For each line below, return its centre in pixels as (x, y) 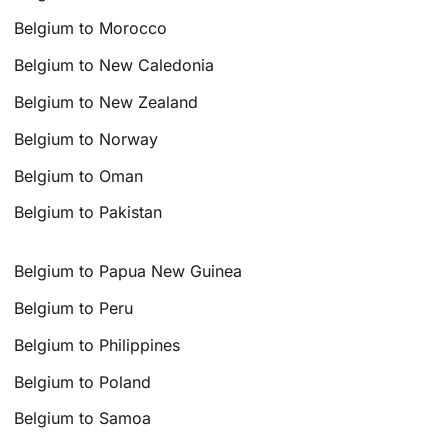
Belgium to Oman (79, 175)
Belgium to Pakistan (88, 212)
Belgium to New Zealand (106, 101)
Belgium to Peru (74, 307)
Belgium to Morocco (91, 28)
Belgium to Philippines (97, 344)
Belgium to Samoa (83, 418)
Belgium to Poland (83, 381)
